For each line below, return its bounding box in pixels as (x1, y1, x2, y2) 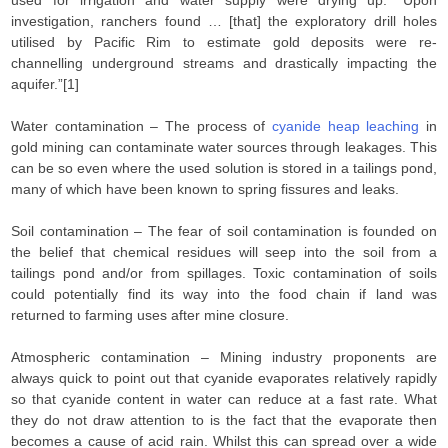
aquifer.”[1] (11, 76, 80, 92)
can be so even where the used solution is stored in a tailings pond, (11, 160, 437, 176)
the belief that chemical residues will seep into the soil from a (11, 244, 437, 260)
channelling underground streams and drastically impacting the (11, 55, 437, 71)
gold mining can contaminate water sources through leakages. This (11, 139, 437, 155)
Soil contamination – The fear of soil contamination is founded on (11, 223, 437, 239)
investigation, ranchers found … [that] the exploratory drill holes (11, 13, 437, 29)
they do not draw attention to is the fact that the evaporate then (11, 412, 437, 428)
